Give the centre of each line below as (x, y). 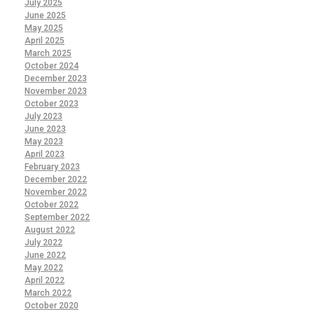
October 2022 (52, 204)
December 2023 (56, 78)
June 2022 (45, 255)
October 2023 (52, 103)
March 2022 (48, 293)
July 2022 (43, 242)
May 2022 (44, 267)
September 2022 (57, 217)
